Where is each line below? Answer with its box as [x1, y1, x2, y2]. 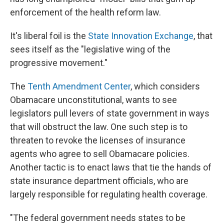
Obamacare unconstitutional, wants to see [10, 94, 177, 105]
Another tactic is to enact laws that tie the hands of [10, 162, 211, 172]
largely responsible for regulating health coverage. [10, 189, 207, 199]
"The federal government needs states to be [10, 212, 185, 223]
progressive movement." [10, 57, 107, 68]
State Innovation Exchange [88, 30, 193, 41]
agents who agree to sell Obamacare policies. [10, 148, 189, 159]
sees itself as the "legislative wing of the [10, 44, 170, 54]
